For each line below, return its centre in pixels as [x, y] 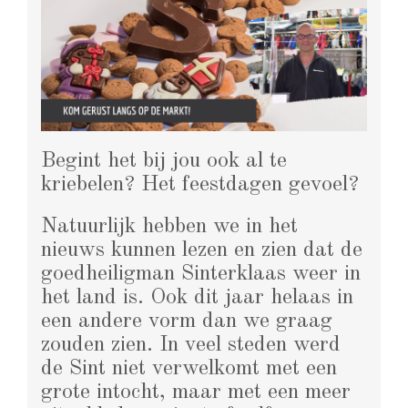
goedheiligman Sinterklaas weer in [201, 274]
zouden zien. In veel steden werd [191, 345]
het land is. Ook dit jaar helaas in [197, 297]
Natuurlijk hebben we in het [169, 226]
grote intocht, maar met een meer [196, 392]
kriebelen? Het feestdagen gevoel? [200, 184]
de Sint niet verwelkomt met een [189, 368]
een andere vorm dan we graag [187, 321]
